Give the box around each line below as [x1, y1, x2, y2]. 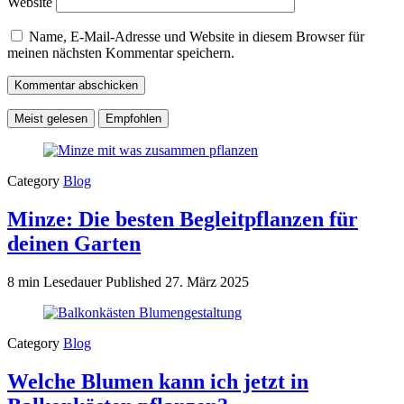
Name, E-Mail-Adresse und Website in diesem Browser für [29, 29, 364, 45]
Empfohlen [106, 112, 161, 126]
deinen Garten [7, 232, 141, 256]
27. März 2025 [165, 274, 249, 290]
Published [106, 274, 161, 290]
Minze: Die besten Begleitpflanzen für [7, 207, 358, 232]
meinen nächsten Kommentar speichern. [7, 45, 234, 61]
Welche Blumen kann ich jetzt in [7, 370, 308, 394]
